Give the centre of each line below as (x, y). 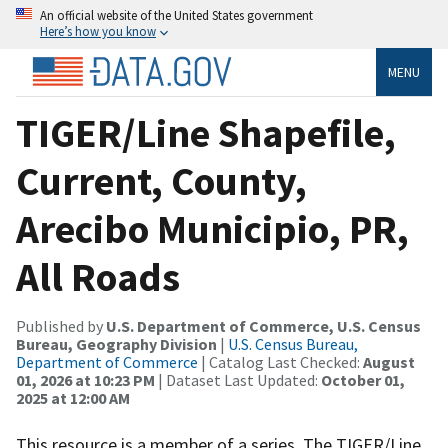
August (389, 361)
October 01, (363, 379)
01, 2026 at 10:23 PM (85, 379)
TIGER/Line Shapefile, (206, 132)
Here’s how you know (98, 31)
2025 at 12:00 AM (73, 397)
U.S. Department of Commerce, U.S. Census (263, 325)
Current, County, (161, 180)
